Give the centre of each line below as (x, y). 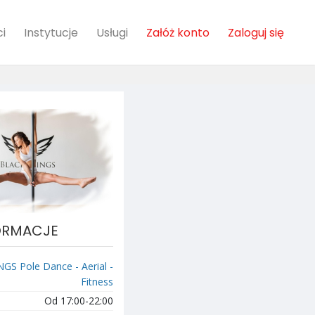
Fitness (97, 281)
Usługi (112, 32)
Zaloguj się (256, 32)
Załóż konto (178, 32)
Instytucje (51, 32)
